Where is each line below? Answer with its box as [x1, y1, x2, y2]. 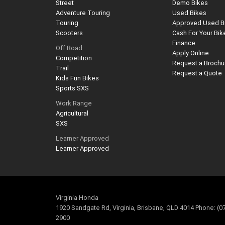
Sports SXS [56, 84, 89, 93]
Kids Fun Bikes [56, 74, 99, 83]
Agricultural [56, 109, 88, 118]
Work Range [56, 99, 92, 108]
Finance [172, 39, 196, 48]
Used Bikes [172, 9, 207, 18]
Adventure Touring [56, 9, 110, 18]
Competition [56, 54, 92, 63]
